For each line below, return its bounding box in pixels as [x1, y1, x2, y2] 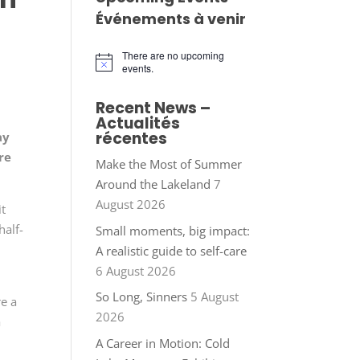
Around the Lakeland [96, 176, 211, 193]
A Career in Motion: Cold [96, 334, 231, 351]
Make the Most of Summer [96, 156, 243, 173]
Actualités [96, 112, 181, 135]
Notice [95, 59, 124, 74]
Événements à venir [96, 9, 247, 30]
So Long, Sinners [96, 288, 188, 305]
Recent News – [96, 97, 211, 120]
